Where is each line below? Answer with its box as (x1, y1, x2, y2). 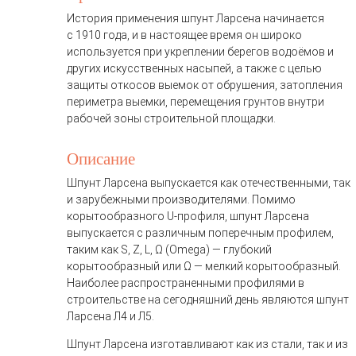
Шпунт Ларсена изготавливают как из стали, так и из (67, 338, 348, 351)
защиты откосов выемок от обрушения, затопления (67, 79, 342, 92)
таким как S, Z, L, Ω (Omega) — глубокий (67, 243, 272, 257)
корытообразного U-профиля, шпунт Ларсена (67, 210, 309, 223)
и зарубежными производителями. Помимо (67, 193, 296, 207)
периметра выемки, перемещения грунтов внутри (67, 95, 324, 109)
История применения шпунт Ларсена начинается (67, 12, 324, 25)
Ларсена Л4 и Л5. (67, 310, 154, 323)
